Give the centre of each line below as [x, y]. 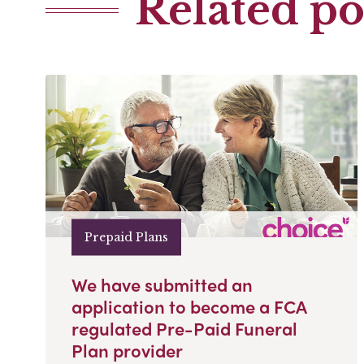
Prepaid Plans [126, 237]
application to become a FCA [189, 307]
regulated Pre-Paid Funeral [184, 329]
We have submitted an [162, 285]
